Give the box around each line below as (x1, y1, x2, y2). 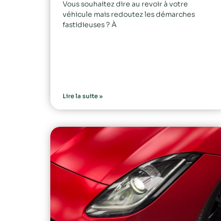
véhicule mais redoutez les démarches (63, 9, 195, 19)
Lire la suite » (63, 92, 103, 100)
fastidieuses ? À (63, 20, 116, 29)
